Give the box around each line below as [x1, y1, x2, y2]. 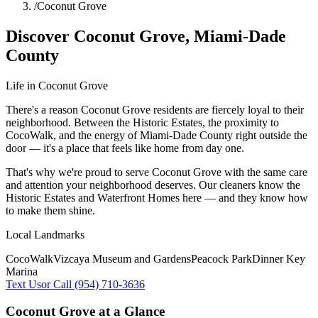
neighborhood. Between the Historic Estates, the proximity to [6, 116, 279, 128]
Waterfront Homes [97, 191, 180, 204]
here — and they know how [180, 191, 308, 204]
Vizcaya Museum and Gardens [53, 252, 191, 265]
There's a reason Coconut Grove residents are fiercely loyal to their [6, 103, 304, 116]
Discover [6, 26, 74, 45]
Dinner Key [252, 252, 305, 265]
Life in [6, 79, 38, 92]
